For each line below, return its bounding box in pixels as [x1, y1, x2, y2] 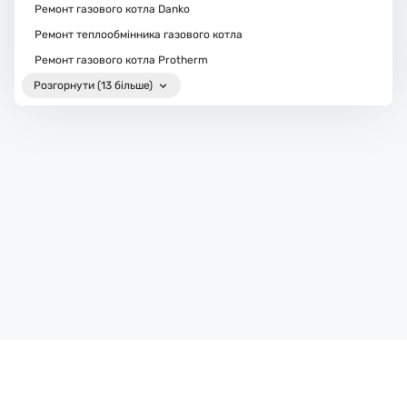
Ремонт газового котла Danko [34, 3, 190, 16]
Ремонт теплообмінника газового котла [34, 28, 243, 42]
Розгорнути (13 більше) [34, 79, 154, 93]
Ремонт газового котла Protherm [34, 54, 208, 67]
